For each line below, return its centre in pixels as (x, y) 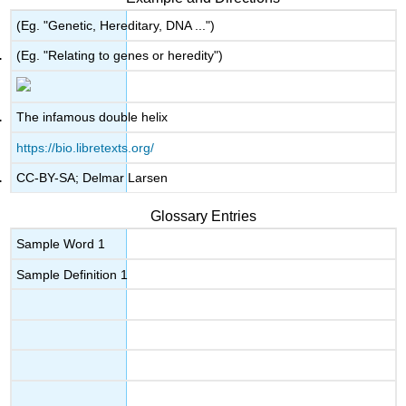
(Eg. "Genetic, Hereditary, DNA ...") (116, 25)
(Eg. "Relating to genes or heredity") (120, 56)
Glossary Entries (203, 217)
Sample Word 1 (61, 244)
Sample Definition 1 (72, 274)
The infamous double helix (92, 117)
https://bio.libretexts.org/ (86, 147)
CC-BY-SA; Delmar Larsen (92, 178)
